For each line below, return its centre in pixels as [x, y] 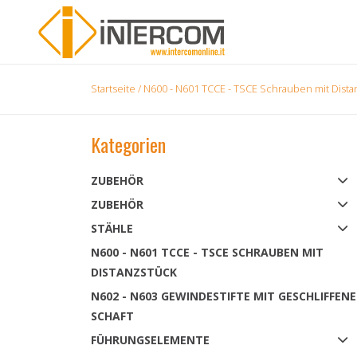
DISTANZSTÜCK [134, 272]
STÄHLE [112, 228]
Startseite [113, 88]
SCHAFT [112, 316]
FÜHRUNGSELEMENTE [150, 340]
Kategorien [128, 144]
